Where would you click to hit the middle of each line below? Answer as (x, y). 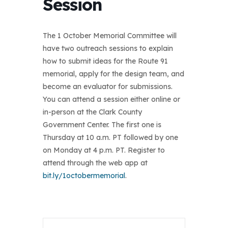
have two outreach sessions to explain (108, 48)
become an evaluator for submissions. (108, 86)
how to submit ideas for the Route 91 (105, 61)
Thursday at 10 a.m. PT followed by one (110, 137)
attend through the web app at (95, 163)
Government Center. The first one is (102, 124)
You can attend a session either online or (111, 99)
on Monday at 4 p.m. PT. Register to (104, 150)
